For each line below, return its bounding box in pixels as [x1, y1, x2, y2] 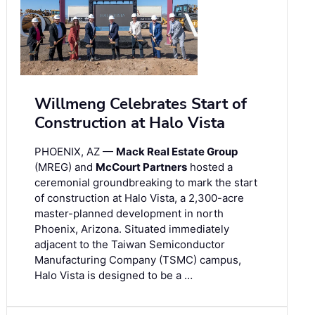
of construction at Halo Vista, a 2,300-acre [34, 191, 244, 205]
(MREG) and [34, 160, 96, 174]
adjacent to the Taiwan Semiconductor [34, 238, 225, 252]
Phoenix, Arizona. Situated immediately [34, 222, 229, 236]
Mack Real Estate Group [116, 145, 238, 159]
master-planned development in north [34, 207, 224, 221]
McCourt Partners [96, 160, 187, 174]
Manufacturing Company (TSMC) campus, [34, 253, 241, 267]
